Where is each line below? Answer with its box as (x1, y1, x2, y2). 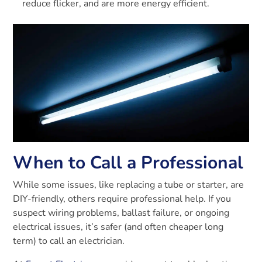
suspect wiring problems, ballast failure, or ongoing (13, 206, 230, 219)
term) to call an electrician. (13, 234, 125, 247)
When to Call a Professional (13, 150, 244, 175)
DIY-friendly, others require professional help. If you (13, 192, 232, 205)
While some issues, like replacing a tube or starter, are (13, 178, 244, 191)
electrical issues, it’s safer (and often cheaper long (13, 220, 224, 233)
